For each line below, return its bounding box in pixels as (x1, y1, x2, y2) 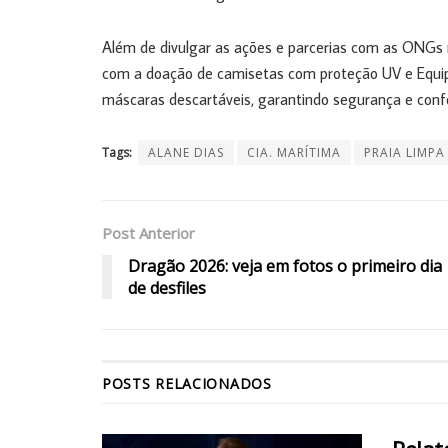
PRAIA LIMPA (364, 143, 445, 161)
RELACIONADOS (155, 373, 272, 393)
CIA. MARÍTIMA (247, 143, 341, 161)
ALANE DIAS (148, 143, 224, 161)
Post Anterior (102, 222, 195, 243)
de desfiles (128, 276, 206, 299)
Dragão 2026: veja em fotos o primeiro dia (128, 254, 442, 277)
